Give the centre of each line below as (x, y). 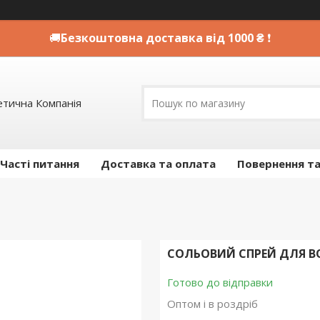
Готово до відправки (220, 282)
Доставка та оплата (158, 164)
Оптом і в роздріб (212, 304)
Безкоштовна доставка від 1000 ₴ (164, 38)
